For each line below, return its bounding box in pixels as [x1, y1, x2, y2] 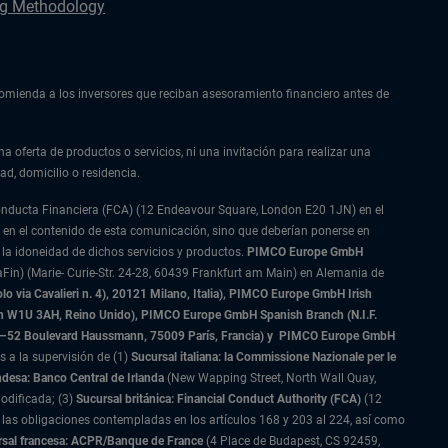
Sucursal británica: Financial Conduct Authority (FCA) [76, 392, 361, 406]
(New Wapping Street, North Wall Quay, [164, 371, 376, 385]
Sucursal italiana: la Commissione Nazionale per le [131, 350, 396, 364]
